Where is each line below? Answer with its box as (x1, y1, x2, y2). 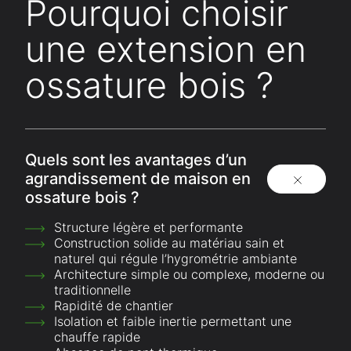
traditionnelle (53, 282, 131, 299)
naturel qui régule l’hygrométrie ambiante (53, 251, 297, 267)
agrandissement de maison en (25, 169, 251, 189)
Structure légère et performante (53, 219, 243, 236)
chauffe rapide (53, 329, 140, 346)
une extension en (25, 27, 306, 71)
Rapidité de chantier (53, 298, 173, 314)
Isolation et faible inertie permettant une (53, 313, 291, 330)
